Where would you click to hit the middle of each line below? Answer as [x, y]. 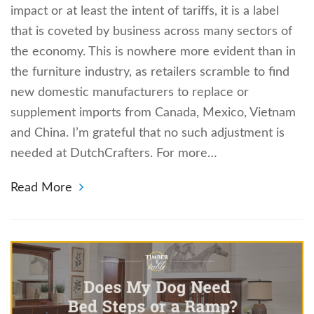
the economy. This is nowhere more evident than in [153, 52]
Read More [41, 188]
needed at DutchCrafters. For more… [114, 154]
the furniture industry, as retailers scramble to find [150, 73]
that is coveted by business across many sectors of [151, 32]
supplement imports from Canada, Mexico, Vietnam [153, 113]
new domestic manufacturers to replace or [130, 93]
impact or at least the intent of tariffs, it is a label [145, 12]
